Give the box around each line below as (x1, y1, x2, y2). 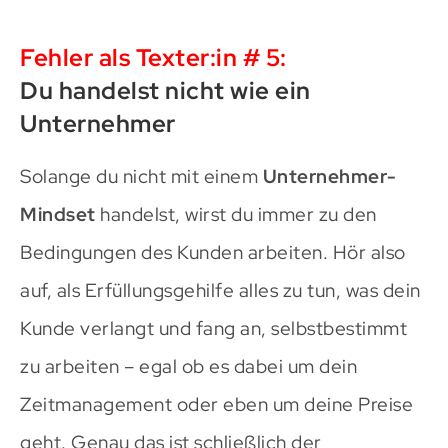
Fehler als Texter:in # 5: (20, 41, 287, 73)
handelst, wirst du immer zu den (95, 201, 377, 227)
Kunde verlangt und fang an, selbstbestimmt (20, 315, 407, 341)
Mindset (20, 201, 96, 227)
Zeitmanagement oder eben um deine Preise (20, 391, 413, 417)
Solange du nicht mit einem (20, 163, 263, 189)
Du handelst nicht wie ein (20, 74, 311, 106)
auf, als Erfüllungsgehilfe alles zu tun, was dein (20, 277, 421, 303)
